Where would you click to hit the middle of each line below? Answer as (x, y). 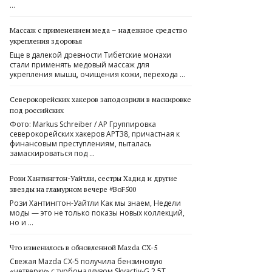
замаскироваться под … (52, 153)
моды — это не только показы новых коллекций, (97, 213)
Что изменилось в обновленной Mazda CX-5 (83, 247)
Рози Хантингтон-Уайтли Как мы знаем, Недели (95, 203)
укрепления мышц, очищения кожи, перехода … (97, 74)
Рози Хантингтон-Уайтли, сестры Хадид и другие (93, 178)
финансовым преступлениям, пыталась (81, 144)
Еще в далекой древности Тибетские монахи (90, 55)
